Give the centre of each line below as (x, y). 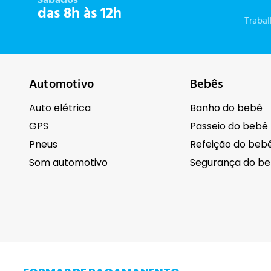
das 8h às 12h (80, 14)
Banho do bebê (226, 108)
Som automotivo (68, 163)
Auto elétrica (60, 108)
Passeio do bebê (229, 126)
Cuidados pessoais (80, 241)
